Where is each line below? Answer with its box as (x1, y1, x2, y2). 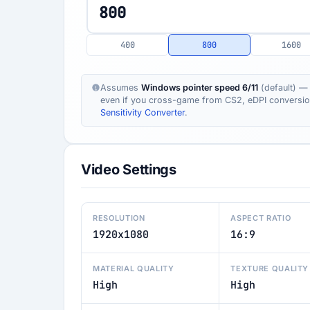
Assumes (100, 82, 141, 93)
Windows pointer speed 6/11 (141, 82, 258, 93)
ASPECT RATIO (230, 213, 291, 223)
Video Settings (81, 161, 176, 178)
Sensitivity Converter (100, 107, 185, 118)
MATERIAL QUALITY (93, 264, 174, 273)
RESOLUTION (93, 213, 145, 223)
